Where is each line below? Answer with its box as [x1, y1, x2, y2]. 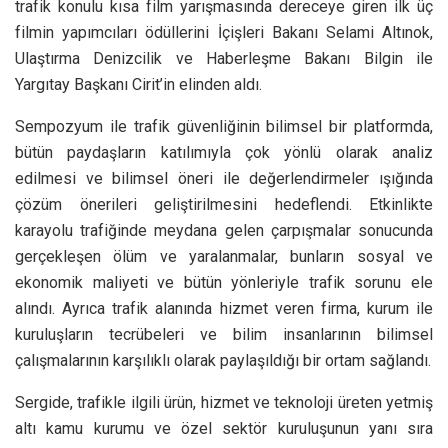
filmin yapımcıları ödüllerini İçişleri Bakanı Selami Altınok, [15, 22, 433, 42]
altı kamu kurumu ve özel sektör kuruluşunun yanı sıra [15, 418, 433, 438]
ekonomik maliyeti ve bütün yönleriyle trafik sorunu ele [15, 272, 433, 292]
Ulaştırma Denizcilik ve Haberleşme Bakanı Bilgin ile [15, 48, 433, 68]
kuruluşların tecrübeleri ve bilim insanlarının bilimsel [15, 324, 433, 344]
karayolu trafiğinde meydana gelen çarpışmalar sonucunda [15, 220, 433, 240]
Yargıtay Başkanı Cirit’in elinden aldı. [15, 74, 262, 94]
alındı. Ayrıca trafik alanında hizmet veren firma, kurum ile [15, 298, 433, 318]
